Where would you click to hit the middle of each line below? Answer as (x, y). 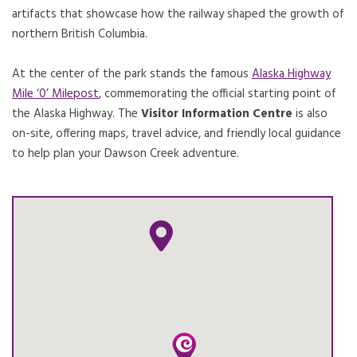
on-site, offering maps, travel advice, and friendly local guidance (177, 134)
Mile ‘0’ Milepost (55, 94)
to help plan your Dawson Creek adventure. (126, 154)
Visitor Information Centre (217, 114)
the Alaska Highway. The (76, 114)
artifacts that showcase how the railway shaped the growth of (178, 14)
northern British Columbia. (80, 34)
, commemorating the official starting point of (218, 94)
